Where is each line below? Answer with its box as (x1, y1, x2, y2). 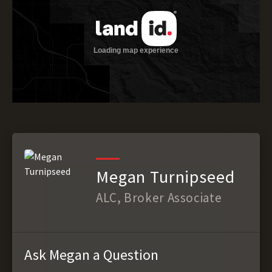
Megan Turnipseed (96, 166, 235, 188)
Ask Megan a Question (24, 245, 158, 265)
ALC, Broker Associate (96, 189, 222, 206)
